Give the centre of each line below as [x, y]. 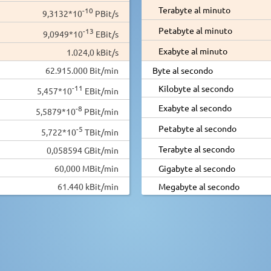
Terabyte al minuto [194, 9]
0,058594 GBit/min [83, 150]
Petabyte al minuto [195, 30]
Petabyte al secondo [197, 128]
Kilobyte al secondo [196, 88]
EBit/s [106, 34]
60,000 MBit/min [87, 168]
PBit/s [106, 13]
